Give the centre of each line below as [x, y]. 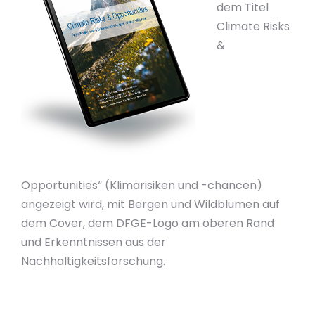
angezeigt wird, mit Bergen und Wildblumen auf [150, 204]
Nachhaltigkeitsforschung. [93, 261]
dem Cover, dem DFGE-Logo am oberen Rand [148, 223]
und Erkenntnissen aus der [94, 242]
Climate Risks [253, 26]
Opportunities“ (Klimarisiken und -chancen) [142, 185]
